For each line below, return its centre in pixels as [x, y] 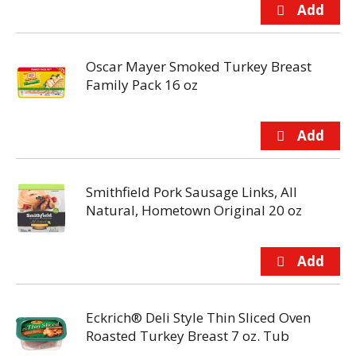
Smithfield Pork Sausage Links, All [192, 192]
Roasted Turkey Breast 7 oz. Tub [188, 336]
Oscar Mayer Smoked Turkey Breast [199, 66]
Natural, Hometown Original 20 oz [194, 210]
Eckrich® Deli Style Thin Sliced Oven [198, 317]
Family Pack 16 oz [142, 85]
